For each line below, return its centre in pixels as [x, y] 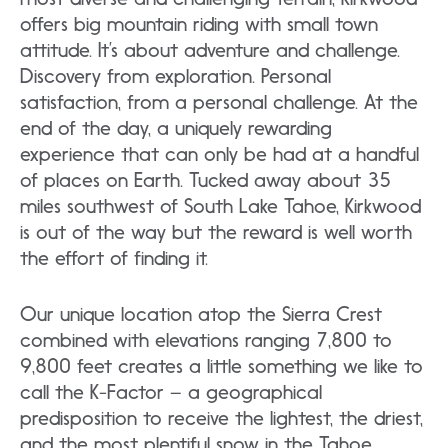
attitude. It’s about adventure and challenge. [210, 49]
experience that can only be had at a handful [219, 153]
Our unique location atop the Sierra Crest [201, 313]
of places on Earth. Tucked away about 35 [205, 179]
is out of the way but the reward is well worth [216, 231]
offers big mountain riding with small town [199, 23]
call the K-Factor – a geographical [171, 391]
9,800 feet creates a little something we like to [221, 365]
